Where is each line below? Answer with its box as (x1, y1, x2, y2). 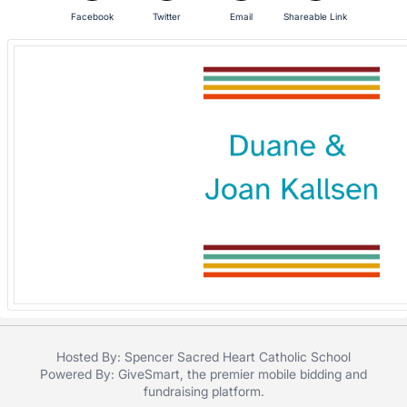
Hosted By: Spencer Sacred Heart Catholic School (56, 348, 351, 364)
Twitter (152, 10, 181, 22)
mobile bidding (258, 365, 342, 382)
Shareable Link (283, 10, 347, 22)
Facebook (70, 10, 114, 22)
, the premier (180, 365, 258, 382)
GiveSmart (118, 365, 180, 382)
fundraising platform (143, 382, 261, 399)
